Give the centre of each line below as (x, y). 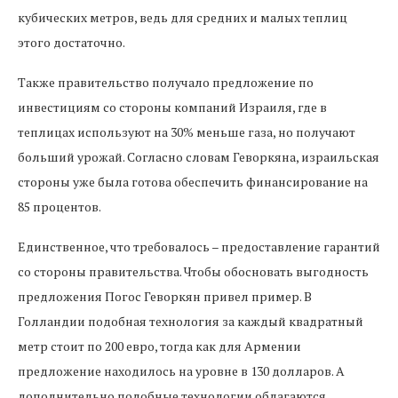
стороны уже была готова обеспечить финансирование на (193, 182)
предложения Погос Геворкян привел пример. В (165, 296)
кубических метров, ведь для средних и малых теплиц (183, 17)
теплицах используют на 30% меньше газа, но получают (187, 132)
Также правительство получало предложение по (166, 82)
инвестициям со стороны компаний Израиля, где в (172, 107)
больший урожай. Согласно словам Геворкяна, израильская (199, 157)
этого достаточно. (72, 42)
